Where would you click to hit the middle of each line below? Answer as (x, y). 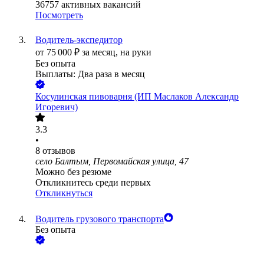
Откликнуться (64, 193)
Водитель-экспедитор (79, 40)
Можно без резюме (73, 172)
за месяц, (101, 52)
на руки (136, 52)
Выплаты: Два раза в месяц (90, 74)
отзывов (59, 151)
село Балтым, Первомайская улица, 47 (112, 161)
